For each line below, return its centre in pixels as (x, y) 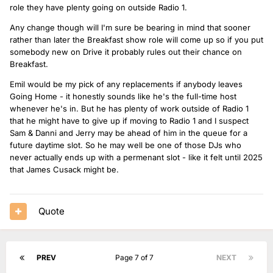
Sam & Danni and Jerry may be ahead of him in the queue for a (129, 133)
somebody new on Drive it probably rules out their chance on (126, 51)
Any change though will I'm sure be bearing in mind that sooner (130, 27)
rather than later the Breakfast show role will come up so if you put (136, 39)
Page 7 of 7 (136, 257)
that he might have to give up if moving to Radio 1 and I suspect (129, 120)
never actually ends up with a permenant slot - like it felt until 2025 (136, 157)
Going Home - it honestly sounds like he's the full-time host (123, 96)
